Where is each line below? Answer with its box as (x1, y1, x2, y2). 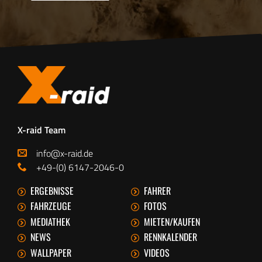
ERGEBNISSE (30, 183, 74, 198)
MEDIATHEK (30, 214, 70, 229)
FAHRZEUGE (30, 199, 71, 213)
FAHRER (144, 183, 171, 198)
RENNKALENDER (144, 230, 197, 244)
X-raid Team (18, 122, 65, 137)
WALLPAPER (30, 245, 71, 260)
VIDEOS (144, 245, 170, 260)
